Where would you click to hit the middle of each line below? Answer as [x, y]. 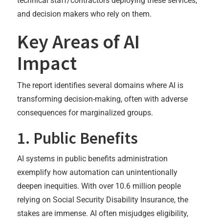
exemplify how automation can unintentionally [97, 172]
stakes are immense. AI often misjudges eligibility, [103, 213]
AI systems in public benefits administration [92, 158]
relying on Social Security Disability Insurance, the [103, 199]
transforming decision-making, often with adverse [102, 99]
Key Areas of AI [78, 41]
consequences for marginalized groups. [85, 112]
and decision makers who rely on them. [84, 14]
